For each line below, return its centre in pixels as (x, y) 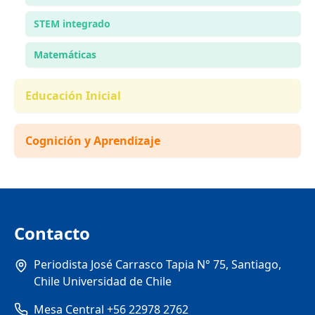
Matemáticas (65, 54)
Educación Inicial (73, 96)
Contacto (52, 233)
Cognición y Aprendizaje (93, 141)
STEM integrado (72, 24)
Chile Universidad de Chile (103, 281)
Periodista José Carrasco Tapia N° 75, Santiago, (157, 264)
